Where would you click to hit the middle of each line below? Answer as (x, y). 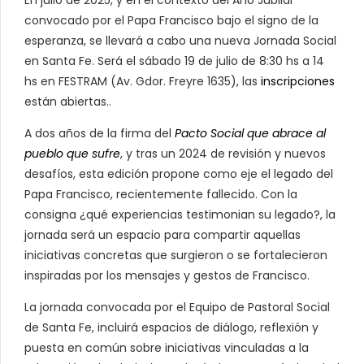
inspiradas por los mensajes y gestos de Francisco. (167, 275)
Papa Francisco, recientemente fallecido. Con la (161, 194)
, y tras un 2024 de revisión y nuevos (223, 153)
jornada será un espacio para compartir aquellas (162, 234)
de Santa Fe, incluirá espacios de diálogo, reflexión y (171, 327)
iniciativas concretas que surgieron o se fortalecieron (176, 255)
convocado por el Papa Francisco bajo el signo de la (171, 20)
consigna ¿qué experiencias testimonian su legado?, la (180, 214)
